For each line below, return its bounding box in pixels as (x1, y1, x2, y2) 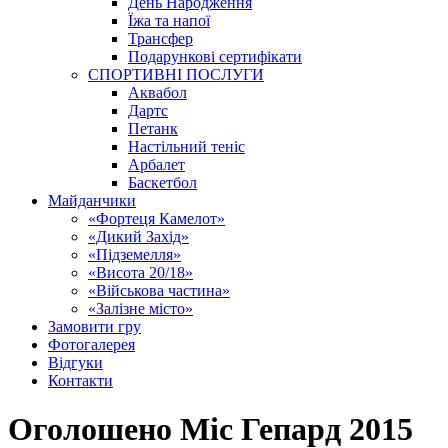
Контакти (48, 372, 113, 389)
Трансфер (128, 30, 193, 47)
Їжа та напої (128, 12, 210, 29)
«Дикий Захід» (88, 228, 189, 245)
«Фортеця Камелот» (88, 210, 225, 227)
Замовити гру (48, 318, 141, 335)
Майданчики (48, 192, 136, 209)
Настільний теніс (128, 138, 245, 155)
